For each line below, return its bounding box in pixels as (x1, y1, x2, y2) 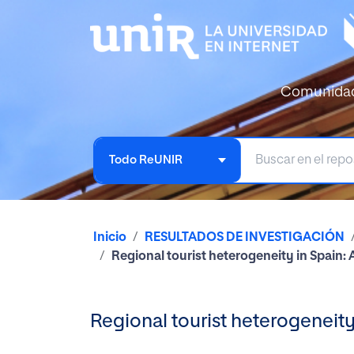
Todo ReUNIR (109, 153, 183, 166)
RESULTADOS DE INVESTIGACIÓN (145, 231, 345, 244)
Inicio (93, 231, 126, 244)
